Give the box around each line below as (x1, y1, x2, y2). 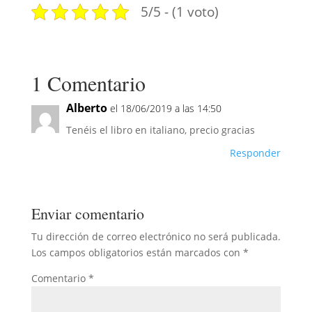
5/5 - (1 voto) (140, 2, 219, 22)
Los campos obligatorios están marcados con (31, 245, 243, 259)
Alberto (65, 100, 107, 116)
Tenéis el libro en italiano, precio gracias (65, 123, 255, 136)
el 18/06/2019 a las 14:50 (109, 101, 221, 115)
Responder (230, 146, 281, 159)
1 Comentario (31, 68, 146, 97)
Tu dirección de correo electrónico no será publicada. (31, 229, 281, 243)
